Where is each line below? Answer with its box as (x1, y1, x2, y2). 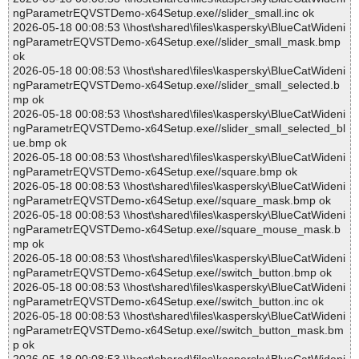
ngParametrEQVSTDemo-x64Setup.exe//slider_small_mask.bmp (13, 35, 341, 49)
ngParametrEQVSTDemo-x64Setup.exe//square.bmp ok (13, 165, 297, 179)
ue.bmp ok (13, 136, 67, 150)
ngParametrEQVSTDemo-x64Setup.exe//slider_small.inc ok (13, 6, 314, 20)
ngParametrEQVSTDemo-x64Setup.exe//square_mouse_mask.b (13, 223, 341, 236)
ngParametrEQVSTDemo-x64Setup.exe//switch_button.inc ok (13, 295, 324, 309)
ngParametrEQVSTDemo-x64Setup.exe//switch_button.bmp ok (13, 266, 332, 280)
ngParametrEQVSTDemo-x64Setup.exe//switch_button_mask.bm (13, 324, 344, 337)
